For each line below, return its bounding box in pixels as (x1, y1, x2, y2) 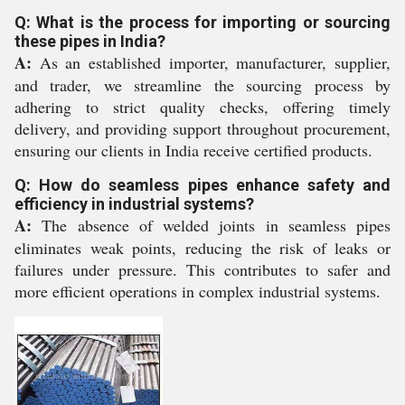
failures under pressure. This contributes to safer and (14, 259, 391, 280)
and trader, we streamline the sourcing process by (14, 74, 391, 96)
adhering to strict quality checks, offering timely (14, 96, 391, 118)
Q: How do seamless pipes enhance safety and (14, 175, 391, 194)
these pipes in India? (14, 32, 165, 51)
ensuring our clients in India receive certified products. (14, 139, 372, 161)
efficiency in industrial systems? (14, 194, 254, 213)
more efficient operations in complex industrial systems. (14, 280, 381, 302)
